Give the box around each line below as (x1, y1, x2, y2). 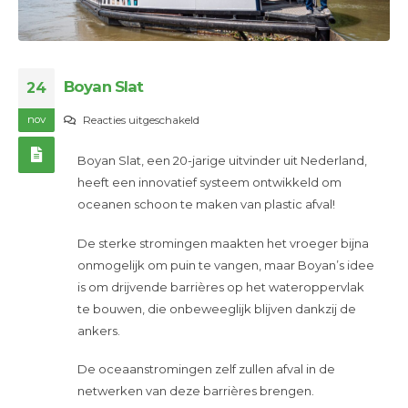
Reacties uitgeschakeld (82, 114, 199, 127)
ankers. (77, 322, 120, 338)
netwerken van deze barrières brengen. (77, 383, 314, 399)
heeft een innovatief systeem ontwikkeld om (77, 175, 342, 190)
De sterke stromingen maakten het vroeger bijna (77, 235, 369, 250)
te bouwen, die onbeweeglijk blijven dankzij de (77, 301, 356, 316)
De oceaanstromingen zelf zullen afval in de (77, 362, 335, 377)
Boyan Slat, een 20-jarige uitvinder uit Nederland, (77, 153, 367, 168)
